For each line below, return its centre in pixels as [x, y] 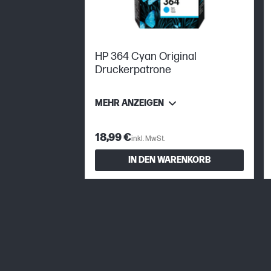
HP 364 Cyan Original [146, 56]
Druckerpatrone [133, 70]
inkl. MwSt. [148, 139]
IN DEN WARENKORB [169, 160]
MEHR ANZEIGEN [129, 103]
